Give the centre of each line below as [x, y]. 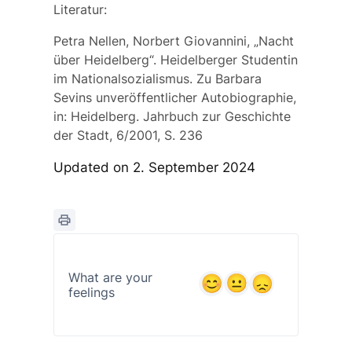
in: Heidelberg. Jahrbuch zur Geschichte [172, 117]
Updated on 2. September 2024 [154, 168]
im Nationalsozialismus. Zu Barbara [157, 79]
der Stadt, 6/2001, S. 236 [128, 136]
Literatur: [80, 10]
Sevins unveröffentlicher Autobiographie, [174, 98]
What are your [110, 277]
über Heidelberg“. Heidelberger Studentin [175, 60]
